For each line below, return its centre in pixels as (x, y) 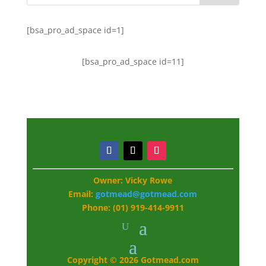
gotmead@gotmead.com (147, 194)
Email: (82, 194)
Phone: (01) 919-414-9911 (133, 208)
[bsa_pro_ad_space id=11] (133, 61)
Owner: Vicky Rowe (133, 180)
